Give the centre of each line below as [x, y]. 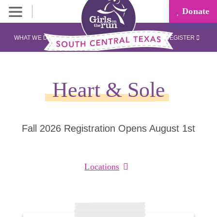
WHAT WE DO [33, 38]
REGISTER [181, 38]
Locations [102, 167]
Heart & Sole [108, 90]
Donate [194, 11]
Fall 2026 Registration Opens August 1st [108, 128]
